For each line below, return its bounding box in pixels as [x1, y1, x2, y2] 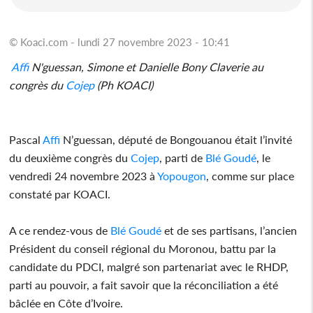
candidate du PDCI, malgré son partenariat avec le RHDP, [9, 259, 289, 273]
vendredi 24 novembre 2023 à [9, 168, 158, 182]
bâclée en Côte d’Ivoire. [9, 296, 124, 310]
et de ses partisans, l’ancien [161, 223, 298, 237]
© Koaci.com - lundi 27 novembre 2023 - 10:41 [9, 35, 231, 48]
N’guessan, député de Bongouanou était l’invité [60, 132, 293, 146]
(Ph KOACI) [94, 78, 154, 92]
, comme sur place [206, 168, 295, 182]
